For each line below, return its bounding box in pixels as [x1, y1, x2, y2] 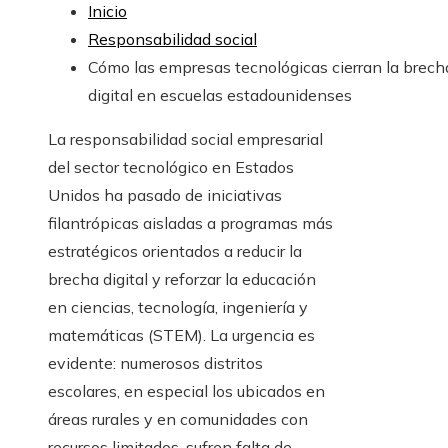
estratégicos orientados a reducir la [48, 241, 302, 262]
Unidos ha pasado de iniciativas [48, 185, 282, 206]
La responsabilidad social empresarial [48, 129, 323, 150]
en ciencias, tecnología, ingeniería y [48, 297, 308, 318]
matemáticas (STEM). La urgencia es [48, 325, 315, 346]
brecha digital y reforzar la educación [48, 269, 316, 290]
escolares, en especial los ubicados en [48, 381, 325, 402]
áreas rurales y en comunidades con [48, 409, 308, 430]
